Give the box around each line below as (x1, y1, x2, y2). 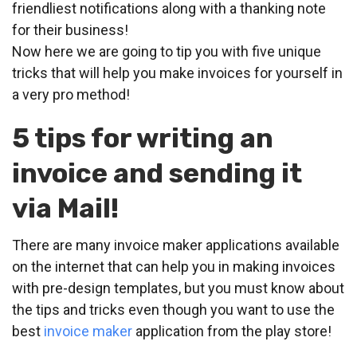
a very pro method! (12, 86, 130, 104)
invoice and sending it (12, 157, 302, 190)
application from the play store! (132, 323, 331, 340)
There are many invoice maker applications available (12, 237, 339, 254)
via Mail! (12, 192, 119, 226)
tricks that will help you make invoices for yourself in (12, 65, 343, 82)
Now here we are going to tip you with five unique (12, 43, 321, 61)
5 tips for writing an (12, 122, 273, 155)
